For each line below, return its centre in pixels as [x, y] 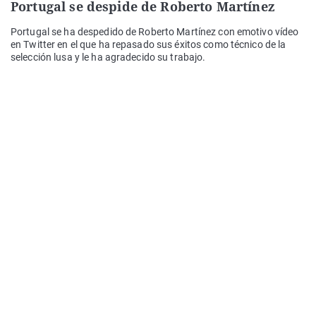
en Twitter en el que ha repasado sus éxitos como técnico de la [148, 45]
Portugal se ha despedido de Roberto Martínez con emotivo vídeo [155, 32]
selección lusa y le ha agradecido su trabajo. [108, 57]
